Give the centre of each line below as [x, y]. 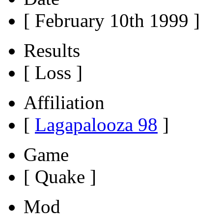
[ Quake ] [60, 176]
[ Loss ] [53, 72]
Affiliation [64, 102]
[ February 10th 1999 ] [112, 20]
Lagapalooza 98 [96, 124]
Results [52, 50]
